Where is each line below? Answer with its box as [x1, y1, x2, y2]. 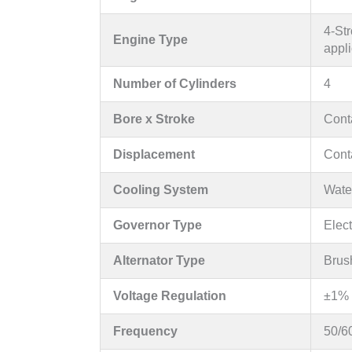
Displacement [113, 147, 195, 161]
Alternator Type [113, 253, 205, 267]
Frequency [113, 324, 178, 338]
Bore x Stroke [113, 112, 195, 126]
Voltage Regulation [113, 288, 226, 302]
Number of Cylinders [113, 76, 236, 90]
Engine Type [113, 32, 188, 46]
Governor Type [113, 218, 202, 232]
